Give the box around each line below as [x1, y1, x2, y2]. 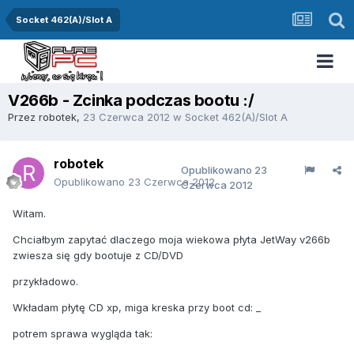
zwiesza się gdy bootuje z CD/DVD [13, 249, 183, 262]
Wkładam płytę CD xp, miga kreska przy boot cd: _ [13, 301, 261, 314]
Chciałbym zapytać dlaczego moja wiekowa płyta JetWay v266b [13, 233, 330, 246]
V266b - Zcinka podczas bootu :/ [8, 91, 254, 110]
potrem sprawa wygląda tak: [13, 327, 153, 340]
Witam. [13, 207, 46, 220]
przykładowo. [13, 275, 78, 288]
